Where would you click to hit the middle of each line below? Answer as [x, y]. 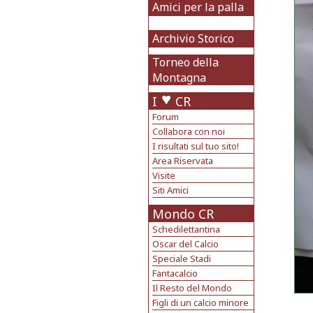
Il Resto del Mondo [192, 288]
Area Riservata [183, 161]
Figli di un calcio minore [201, 303]
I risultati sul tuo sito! [196, 146]
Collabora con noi [189, 131]
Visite [164, 175]
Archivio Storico [193, 38]
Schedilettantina [186, 229]
